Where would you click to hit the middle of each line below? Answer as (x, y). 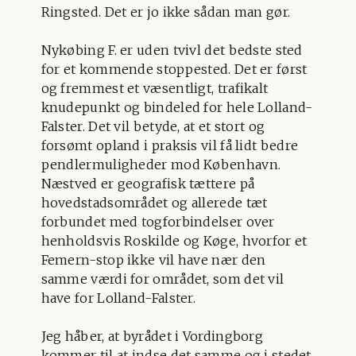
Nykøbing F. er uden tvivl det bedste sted (172, 50)
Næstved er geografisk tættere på (148, 183)
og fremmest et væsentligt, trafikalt (155, 88)
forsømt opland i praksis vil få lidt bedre (170, 145)
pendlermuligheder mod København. (161, 164)
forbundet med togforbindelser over (158, 221)
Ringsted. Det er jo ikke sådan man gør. (166, 12)
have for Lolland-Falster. (118, 298)
